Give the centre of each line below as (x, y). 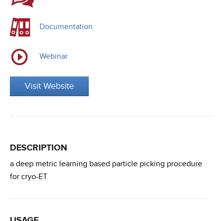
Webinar (54, 56)
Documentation (66, 27)
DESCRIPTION (38, 148)
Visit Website (49, 86)
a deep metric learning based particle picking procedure (106, 164)
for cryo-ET (29, 177)
